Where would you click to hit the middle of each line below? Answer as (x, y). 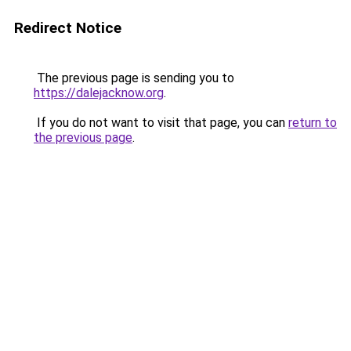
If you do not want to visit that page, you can (161, 123)
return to (313, 123)
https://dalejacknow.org (99, 93)
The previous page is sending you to (134, 78)
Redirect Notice (68, 28)
